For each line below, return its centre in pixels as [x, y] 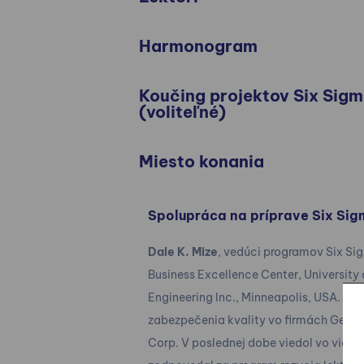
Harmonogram [198, 45]
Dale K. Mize [183, 251]
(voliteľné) [182, 111]
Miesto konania [201, 161]
